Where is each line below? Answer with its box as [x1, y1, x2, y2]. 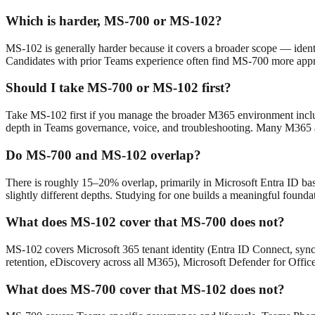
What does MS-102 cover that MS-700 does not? [6, 214, 285, 230]
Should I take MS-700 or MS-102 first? [6, 80, 231, 96]
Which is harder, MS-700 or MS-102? [6, 13, 222, 28]
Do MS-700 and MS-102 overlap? [6, 147, 201, 162]
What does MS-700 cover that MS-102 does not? [6, 281, 285, 297]
